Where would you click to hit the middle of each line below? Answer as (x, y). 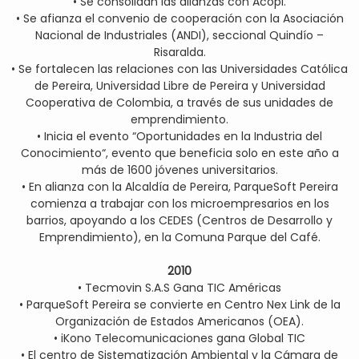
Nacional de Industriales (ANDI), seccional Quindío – (179, 35)
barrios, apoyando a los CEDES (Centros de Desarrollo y (179, 220)
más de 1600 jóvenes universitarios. (179, 170)
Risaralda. (179, 52)
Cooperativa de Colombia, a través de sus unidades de (179, 103)
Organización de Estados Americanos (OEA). (179, 321)
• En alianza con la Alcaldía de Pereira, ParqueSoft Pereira (179, 187)
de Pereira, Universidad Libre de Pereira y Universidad (179, 86)
